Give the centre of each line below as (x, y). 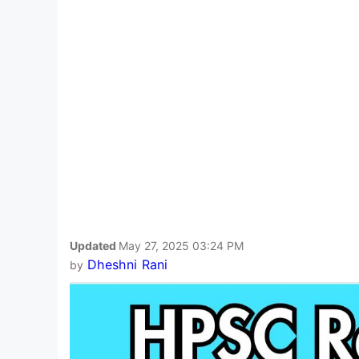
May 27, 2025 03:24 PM (181, 245)
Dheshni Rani (127, 264)
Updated (94, 245)
